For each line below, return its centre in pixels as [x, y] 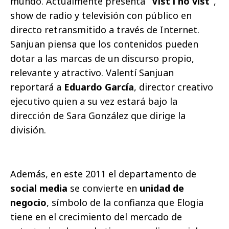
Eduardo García [99, 87]
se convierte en [104, 188]
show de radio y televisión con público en [101, 15]
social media [39, 188]
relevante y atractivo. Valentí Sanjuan [92, 72]
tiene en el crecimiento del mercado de [96, 216]
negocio [28, 202]
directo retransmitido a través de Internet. [105, 29]
